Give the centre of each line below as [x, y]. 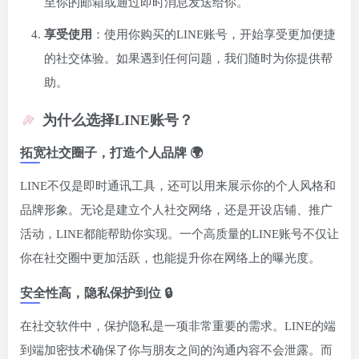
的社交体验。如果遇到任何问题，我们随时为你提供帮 [188, 59]
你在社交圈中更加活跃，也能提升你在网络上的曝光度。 [170, 258]
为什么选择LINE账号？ [118, 121]
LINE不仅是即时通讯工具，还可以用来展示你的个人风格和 [178, 186]
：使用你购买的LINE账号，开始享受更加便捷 [214, 35]
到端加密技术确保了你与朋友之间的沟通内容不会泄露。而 [176, 351]
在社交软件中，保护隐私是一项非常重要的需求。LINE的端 [178, 327]
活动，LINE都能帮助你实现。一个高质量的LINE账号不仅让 [179, 234]
